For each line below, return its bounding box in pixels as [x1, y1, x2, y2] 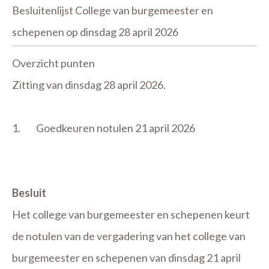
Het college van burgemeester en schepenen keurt [12, 208, 250, 221]
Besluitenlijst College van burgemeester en [12, 4, 213, 17]
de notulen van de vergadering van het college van [12, 229, 246, 243]
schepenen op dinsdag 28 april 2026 [12, 25, 178, 38]
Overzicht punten [12, 56, 95, 70]
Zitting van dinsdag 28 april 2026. [12, 78, 166, 91]
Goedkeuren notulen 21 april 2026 [35, 121, 195, 134]
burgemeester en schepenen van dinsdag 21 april [12, 251, 241, 264]
